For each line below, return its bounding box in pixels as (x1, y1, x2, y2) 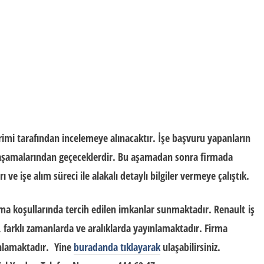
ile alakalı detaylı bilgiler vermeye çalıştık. (78, 169, 249, 183)
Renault (214, 202, 245, 216)
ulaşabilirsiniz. (160, 240, 220, 254)
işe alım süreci (20, 169, 78, 183)
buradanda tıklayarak (74, 240, 160, 254)
